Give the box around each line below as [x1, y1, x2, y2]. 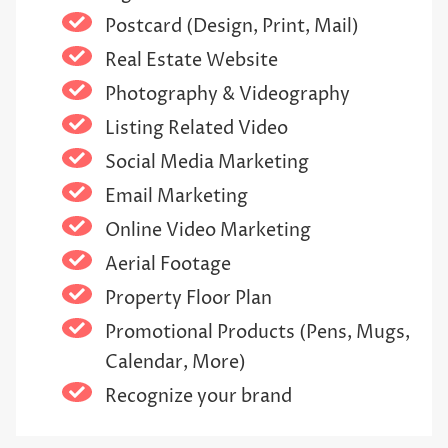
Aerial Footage [104, 252, 231, 278]
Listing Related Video [104, 116, 288, 142]
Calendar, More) [104, 350, 246, 376]
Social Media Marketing [104, 150, 309, 176]
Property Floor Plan [104, 286, 272, 312]
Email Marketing [104, 184, 248, 210]
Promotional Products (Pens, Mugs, [104, 320, 410, 346]
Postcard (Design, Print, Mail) [104, 14, 359, 40]
